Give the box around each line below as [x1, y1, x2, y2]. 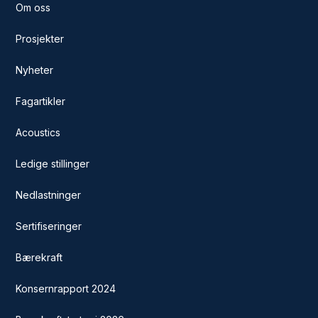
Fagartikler [16, 94, 66, 107]
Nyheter [16, 63, 54, 76]
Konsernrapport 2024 [16, 282, 116, 295]
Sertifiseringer [16, 219, 82, 232]
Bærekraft [16, 251, 63, 263]
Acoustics [16, 126, 61, 138]
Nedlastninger [16, 188, 82, 201]
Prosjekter [16, 32, 65, 45]
